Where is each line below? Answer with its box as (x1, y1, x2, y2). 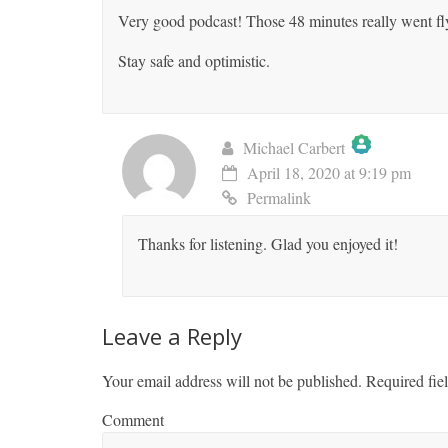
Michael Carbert (243, 136, 345, 158)
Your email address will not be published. (102, 369, 362, 391)
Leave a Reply (102, 320, 242, 351)
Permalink (247, 186, 311, 208)
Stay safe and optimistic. (118, 49, 270, 71)
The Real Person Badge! (231, 169, 396, 193)
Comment (102, 408, 164, 430)
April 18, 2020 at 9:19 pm (247, 161, 411, 183)
